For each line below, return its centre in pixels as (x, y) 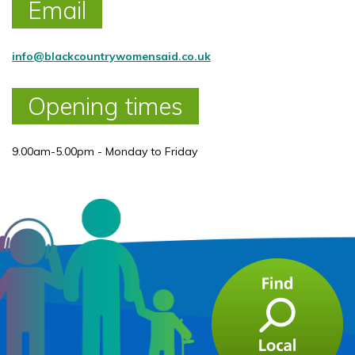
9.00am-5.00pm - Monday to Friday (105, 151)
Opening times (105, 106)
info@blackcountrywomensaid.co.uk (111, 56)
